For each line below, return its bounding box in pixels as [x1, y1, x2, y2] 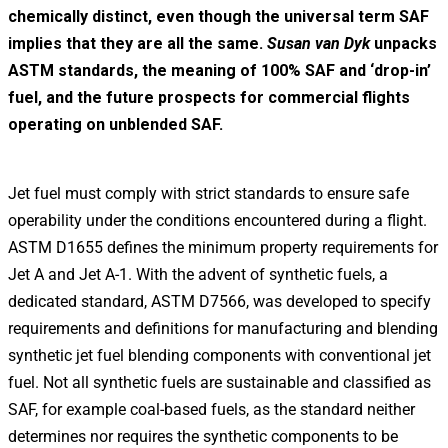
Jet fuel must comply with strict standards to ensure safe [8, 183, 409, 203]
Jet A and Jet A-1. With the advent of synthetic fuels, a [8, 264, 388, 284]
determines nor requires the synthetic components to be [8, 426, 398, 446]
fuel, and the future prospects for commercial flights [8, 87, 410, 107]
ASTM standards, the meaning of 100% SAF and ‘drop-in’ [8, 60, 431, 80]
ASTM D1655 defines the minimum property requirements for [8, 237, 438, 257]
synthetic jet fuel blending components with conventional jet [8, 345, 431, 365]
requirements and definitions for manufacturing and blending [8, 318, 438, 338]
